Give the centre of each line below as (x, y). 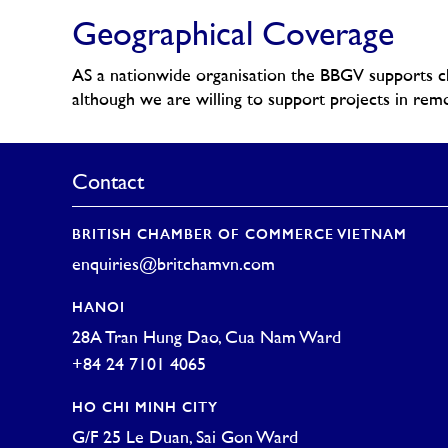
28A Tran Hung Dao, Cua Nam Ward (206, 338)
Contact (108, 183)
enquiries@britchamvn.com (173, 265)
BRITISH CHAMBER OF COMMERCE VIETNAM (239, 235)
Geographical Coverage (233, 37)
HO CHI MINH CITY (145, 408)
